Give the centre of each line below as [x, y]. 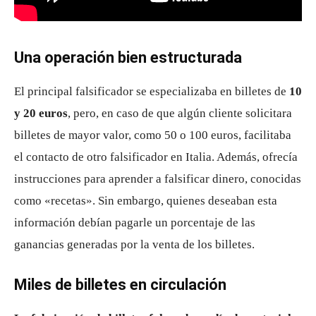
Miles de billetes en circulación [120, 285]
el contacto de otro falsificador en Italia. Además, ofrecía [156, 157]
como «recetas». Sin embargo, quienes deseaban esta [146, 201]
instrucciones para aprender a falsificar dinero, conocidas [158, 179]
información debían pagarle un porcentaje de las [135, 223]
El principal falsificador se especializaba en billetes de [152, 91]
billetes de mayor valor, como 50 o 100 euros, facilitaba [153, 135]
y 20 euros [41, 113]
